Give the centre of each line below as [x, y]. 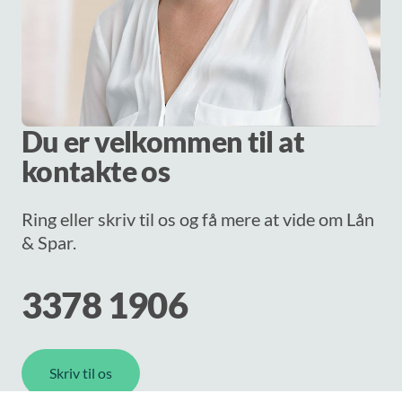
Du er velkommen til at [163, 142]
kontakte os [96, 171]
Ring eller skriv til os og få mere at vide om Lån [198, 219]
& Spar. [49, 243]
